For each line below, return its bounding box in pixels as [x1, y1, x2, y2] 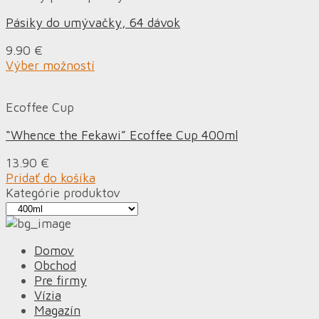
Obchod [34, 258, 76, 273]
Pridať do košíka [6, 169, 95, 185]
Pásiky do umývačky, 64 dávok [6, 15, 180, 31]
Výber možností [6, 57, 95, 73]
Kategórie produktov [6, 184, 120, 200]
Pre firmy [34, 273, 87, 288]
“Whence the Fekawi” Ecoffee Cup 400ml [6, 127, 238, 142]
